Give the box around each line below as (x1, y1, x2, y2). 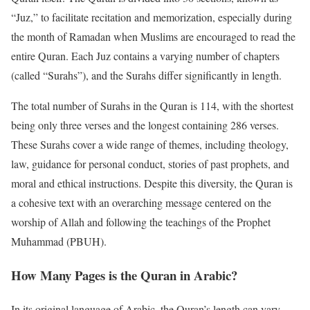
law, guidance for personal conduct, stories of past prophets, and (11, 156, 289, 172)
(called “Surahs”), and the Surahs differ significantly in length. (11, 68, 282, 83)
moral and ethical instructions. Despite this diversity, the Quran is (11, 176, 293, 191)
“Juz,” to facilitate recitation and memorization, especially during (11, 10, 292, 25)
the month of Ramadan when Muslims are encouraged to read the (11, 29, 295, 44)
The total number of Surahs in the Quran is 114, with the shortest (11, 98, 293, 113)
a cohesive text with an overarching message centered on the (11, 195, 271, 210)
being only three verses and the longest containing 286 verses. (11, 118, 279, 133)
